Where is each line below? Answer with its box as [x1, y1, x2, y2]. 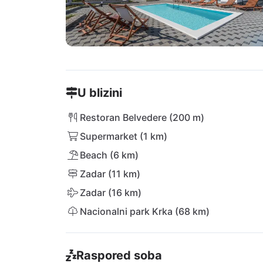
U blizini [77, 86, 122, 100]
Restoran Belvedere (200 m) [80, 112, 204, 123]
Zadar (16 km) [80, 187, 141, 198]
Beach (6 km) [80, 149, 139, 161]
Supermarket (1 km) [80, 130, 167, 142]
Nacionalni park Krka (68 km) [80, 205, 210, 217]
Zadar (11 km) [80, 168, 140, 180]
